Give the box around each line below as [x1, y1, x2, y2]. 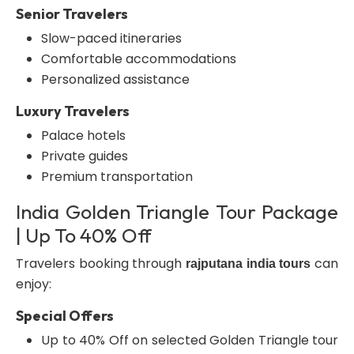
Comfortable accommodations [41, 50, 236, 68]
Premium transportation [41, 168, 193, 186]
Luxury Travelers [16, 102, 130, 120]
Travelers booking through [16, 254, 186, 273]
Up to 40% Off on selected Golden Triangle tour [41, 331, 338, 349]
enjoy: [16, 275, 51, 293]
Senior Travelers [16, 5, 128, 23]
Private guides [41, 147, 128, 165]
